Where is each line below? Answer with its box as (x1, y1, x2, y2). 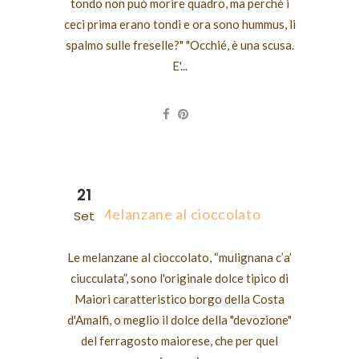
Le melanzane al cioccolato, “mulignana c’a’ (67, 250, 292, 264)
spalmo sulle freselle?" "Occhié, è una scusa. (65, 38, 294, 52)
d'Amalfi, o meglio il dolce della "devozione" (67, 313, 292, 327)
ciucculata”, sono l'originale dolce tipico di (71, 271, 288, 285)
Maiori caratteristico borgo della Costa (75, 292, 284, 306)
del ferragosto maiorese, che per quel (81, 333, 278, 348)
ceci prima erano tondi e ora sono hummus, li (63, 17, 296, 31)
